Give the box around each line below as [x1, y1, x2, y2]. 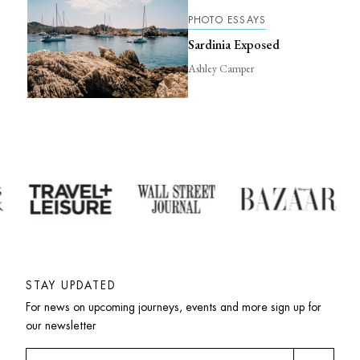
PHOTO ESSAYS [187, 14, 267, 25]
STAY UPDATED [26, 280, 116, 292]
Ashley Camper [187, 60, 254, 76]
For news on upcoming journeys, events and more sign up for [26, 301, 321, 313]
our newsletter [26, 319, 96, 331]
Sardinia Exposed [187, 35, 280, 53]
